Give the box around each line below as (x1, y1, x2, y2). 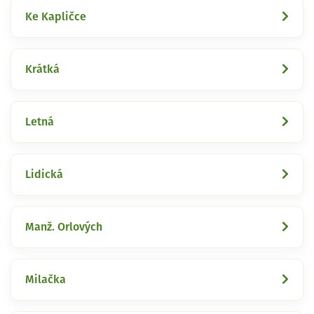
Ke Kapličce (25, 11, 86, 22)
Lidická (25, 168, 63, 180)
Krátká (25, 63, 60, 75)
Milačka (25, 273, 66, 285)
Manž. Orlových (25, 221, 102, 233)
